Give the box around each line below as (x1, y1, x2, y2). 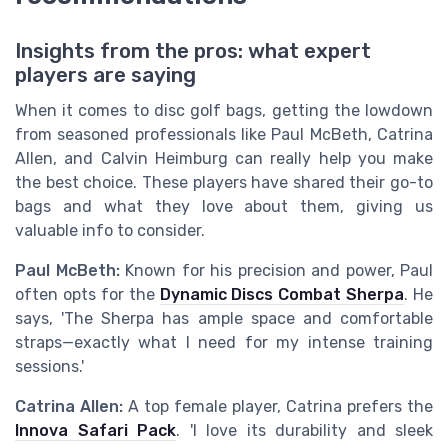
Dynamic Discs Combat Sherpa (159, 285, 405, 305)
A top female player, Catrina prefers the (123, 397, 433, 417)
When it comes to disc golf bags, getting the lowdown (15, 101, 433, 121)
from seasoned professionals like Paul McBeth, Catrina (15, 125, 433, 145)
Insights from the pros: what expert (15, 39, 371, 64)
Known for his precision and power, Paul (119, 261, 433, 281)
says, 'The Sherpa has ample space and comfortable (15, 309, 433, 329)
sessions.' (15, 357, 84, 377)
